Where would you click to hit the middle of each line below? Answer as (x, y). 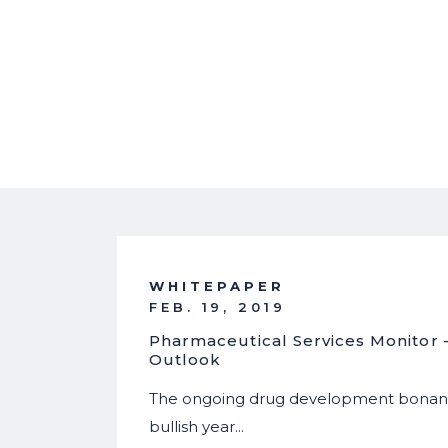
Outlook (185, 359)
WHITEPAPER (217, 286)
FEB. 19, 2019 (217, 307)
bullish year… (196, 426)
